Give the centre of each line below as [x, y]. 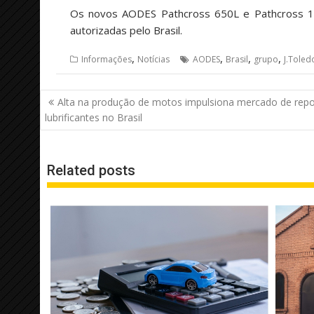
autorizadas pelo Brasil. [126, 30]
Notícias [153, 59]
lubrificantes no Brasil [94, 118]
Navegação [82, 98]
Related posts [91, 170]
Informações [106, 59]
